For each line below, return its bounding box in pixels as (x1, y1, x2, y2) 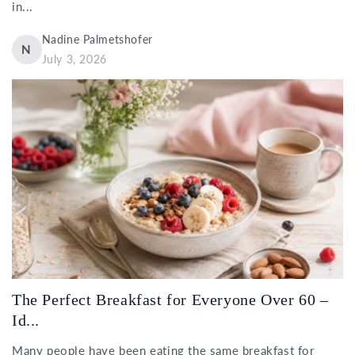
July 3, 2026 (41, 52, 107, 67)
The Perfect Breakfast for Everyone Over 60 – (12, 291, 329, 309)
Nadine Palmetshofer (41, 32, 153, 47)
